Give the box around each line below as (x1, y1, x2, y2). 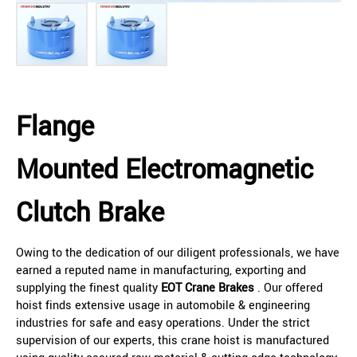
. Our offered (257, 280, 323, 297)
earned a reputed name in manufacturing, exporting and (16, 262, 306, 280)
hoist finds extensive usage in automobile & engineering (16, 297, 310, 315)
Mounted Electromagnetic (16, 151, 313, 190)
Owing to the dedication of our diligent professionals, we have (16, 245, 339, 262)
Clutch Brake (16, 194, 164, 233)
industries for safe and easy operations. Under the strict (16, 315, 310, 332)
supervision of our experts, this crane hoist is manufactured (16, 332, 329, 350)
